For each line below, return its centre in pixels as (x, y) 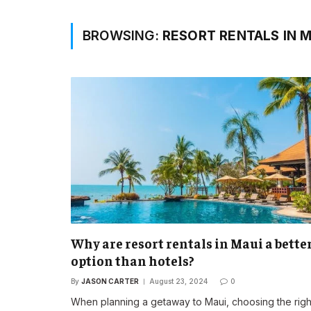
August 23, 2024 (178, 281)
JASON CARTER (110, 281)
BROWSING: (123, 36)
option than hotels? (133, 261)
